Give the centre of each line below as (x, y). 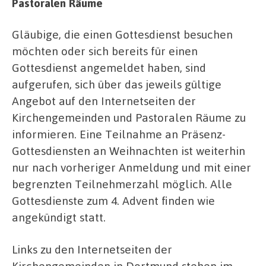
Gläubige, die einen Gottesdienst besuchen (122, 34)
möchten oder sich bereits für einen (105, 51)
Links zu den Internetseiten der (92, 249)
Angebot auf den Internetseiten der (104, 101)
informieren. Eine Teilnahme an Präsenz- (119, 134)
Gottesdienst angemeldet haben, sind (109, 68)
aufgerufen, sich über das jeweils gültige (117, 84)
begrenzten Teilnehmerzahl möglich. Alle (122, 184)
